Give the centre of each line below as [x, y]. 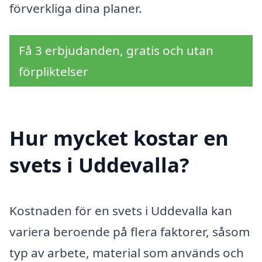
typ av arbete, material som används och [127, 252]
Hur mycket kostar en [119, 137]
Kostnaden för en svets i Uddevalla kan [121, 210]
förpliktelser [54, 72]
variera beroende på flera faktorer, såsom [130, 231]
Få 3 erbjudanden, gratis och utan [116, 51]
